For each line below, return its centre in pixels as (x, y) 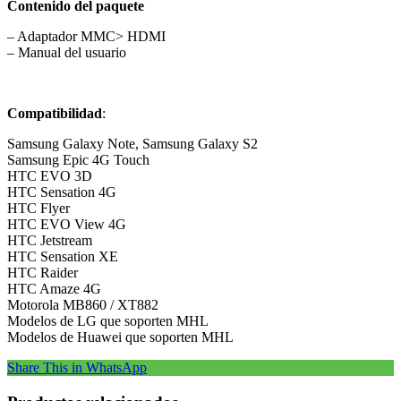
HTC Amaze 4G (54, 289)
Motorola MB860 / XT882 (83, 305)
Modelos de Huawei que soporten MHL (120, 337)
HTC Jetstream (50, 241)
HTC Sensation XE (63, 257)
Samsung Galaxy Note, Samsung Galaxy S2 (132, 144)
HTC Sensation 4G (62, 192)
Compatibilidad (55, 114)
